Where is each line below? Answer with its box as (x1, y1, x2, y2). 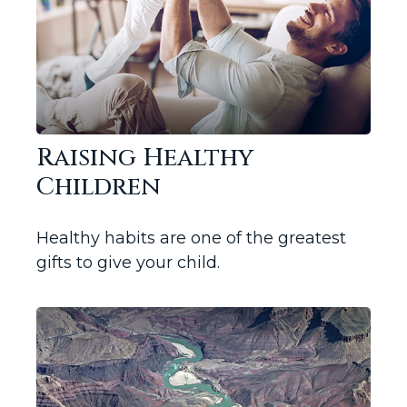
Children (36, 171, 161, 204)
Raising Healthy (36, 142, 253, 175)
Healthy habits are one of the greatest (36, 228, 346, 249)
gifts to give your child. (36, 253, 220, 273)
